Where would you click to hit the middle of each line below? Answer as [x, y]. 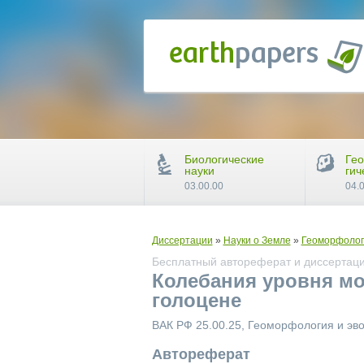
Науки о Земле [257, 240]
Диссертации [182, 240]
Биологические [224, 159]
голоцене [196, 300]
